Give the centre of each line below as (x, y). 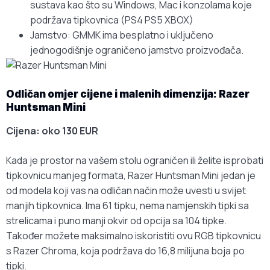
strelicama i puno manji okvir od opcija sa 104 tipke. (116, 221)
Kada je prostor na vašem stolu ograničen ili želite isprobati (135, 161)
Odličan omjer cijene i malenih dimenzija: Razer (128, 94)
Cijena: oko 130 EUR (52, 131)
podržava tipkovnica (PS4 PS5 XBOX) (112, 20)
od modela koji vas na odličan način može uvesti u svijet (126, 191)
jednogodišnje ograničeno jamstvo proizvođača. (137, 50)
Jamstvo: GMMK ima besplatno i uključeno (122, 35)
